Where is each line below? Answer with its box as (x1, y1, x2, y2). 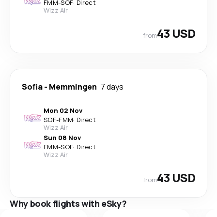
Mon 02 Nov (44, 106, 82, 115)
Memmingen (49, 81, 97, 92)
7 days (101, 81, 124, 92)
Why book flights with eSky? (10, 198, 127, 209)
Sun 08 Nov (44, 133, 81, 142)
